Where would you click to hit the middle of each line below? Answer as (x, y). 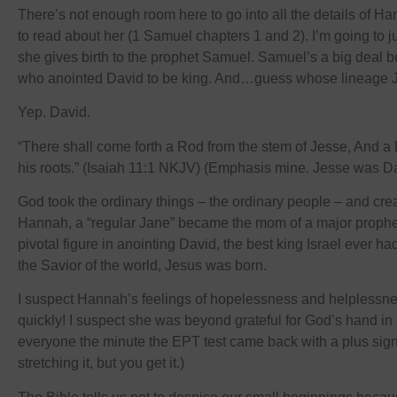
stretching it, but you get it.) (101, 363)
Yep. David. (54, 113)
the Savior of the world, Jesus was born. (142, 265)
